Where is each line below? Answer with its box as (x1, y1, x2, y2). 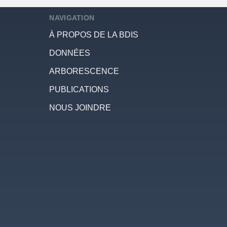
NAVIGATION (49, 13, 95, 22)
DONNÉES (49, 49, 91, 58)
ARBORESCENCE (49, 67, 120, 76)
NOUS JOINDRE (49, 103, 111, 112)
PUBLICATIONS (49, 85, 109, 94)
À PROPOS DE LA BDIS (49, 30, 139, 40)
